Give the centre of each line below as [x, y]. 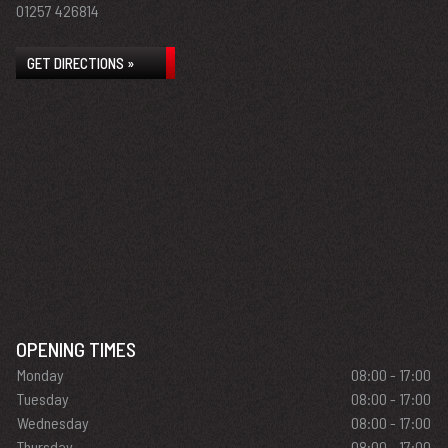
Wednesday [53, 422]
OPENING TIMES [76, 349]
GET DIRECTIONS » [80, 63]
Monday [40, 374]
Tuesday [43, 398]
